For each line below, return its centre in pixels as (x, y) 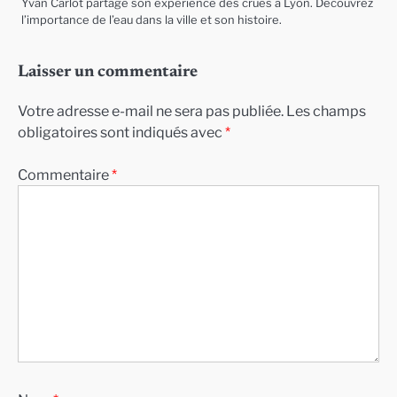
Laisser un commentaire (108, 73)
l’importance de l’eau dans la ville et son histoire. (152, 20)
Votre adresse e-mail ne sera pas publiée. (151, 110)
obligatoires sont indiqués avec (121, 132)
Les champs (326, 110)
